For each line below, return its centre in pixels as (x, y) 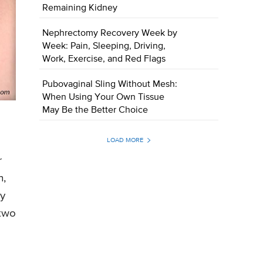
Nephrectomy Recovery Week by (110, 34)
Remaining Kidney (80, 9)
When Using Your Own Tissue (104, 98)
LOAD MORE (125, 140)
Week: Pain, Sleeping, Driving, (104, 47)
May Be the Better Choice (95, 111)
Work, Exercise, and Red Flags (104, 60)
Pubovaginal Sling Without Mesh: (110, 85)
